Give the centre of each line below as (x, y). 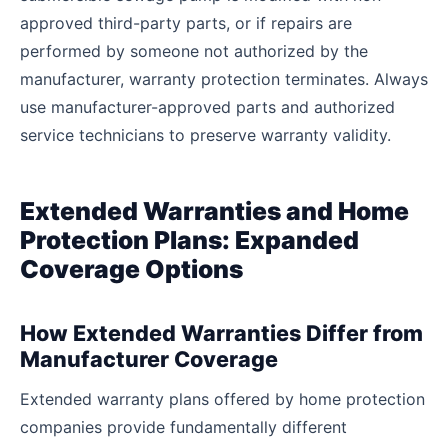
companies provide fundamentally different (183, 427)
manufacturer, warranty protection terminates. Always (224, 78)
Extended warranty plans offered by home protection (222, 399)
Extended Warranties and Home (214, 210)
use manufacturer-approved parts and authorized (207, 106)
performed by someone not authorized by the (194, 50)
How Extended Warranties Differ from (221, 332)
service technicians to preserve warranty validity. (205, 134)
